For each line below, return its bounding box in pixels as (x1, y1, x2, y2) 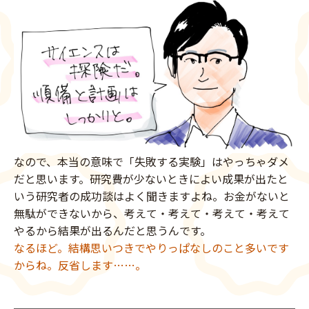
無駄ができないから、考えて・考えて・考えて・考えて (14, 204, 290, 221)
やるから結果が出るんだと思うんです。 (14, 221, 211, 239)
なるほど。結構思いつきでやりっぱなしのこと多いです (14, 239, 289, 256)
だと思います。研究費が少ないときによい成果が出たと (14, 170, 288, 187)
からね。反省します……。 (14, 256, 146, 273)
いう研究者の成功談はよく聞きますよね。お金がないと (14, 187, 290, 204)
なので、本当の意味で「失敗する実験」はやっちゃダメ (14, 152, 289, 170)
